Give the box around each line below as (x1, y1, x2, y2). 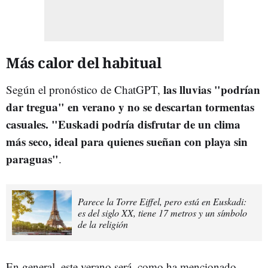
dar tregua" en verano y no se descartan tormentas (6, 99, 254, 115)
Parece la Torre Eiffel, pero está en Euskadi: (78, 195, 246, 208)
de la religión (78, 218, 128, 230)
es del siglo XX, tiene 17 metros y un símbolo (78, 206, 247, 219)
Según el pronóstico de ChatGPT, (6, 82, 160, 97)
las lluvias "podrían (160, 81, 260, 98)
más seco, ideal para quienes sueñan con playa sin (6, 133, 248, 150)
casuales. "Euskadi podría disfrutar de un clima (6, 116, 240, 132)
